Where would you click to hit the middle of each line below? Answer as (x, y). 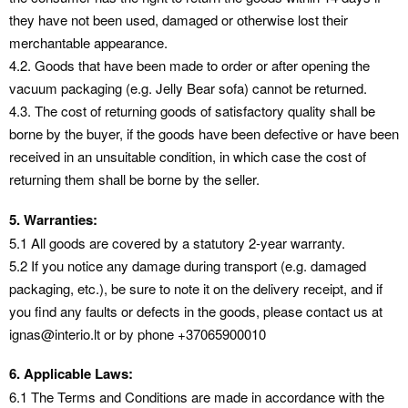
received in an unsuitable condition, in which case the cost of (188, 156)
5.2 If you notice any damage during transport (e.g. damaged (188, 265)
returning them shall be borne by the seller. (134, 178)
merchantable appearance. (88, 42)
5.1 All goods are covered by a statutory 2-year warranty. (177, 242)
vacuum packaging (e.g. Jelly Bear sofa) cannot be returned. (188, 87)
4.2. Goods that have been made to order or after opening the (189, 65)
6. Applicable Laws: (71, 374)
